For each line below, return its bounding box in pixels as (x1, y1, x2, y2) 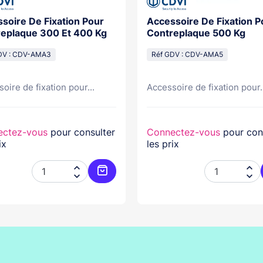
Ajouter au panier (102, 180, 178, 191)
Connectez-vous (147, 126, 220, 138)
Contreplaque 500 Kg (147, 27, 245, 39)
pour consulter (48, 126, 115, 138)
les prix (147, 138, 179, 150)
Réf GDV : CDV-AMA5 (151, 50, 223, 59)
